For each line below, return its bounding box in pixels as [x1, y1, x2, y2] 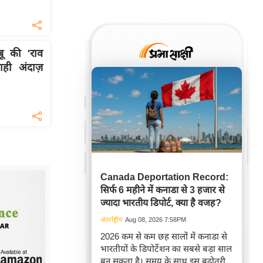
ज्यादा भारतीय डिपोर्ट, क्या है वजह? [100, 198, 221, 208]
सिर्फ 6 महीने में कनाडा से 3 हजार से [100, 185, 225, 195]
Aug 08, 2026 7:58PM [125, 216, 186, 223]
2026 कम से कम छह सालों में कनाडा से [100, 231, 227, 241]
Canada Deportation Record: [100, 172, 228, 182]
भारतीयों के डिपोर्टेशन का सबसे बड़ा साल [100, 244, 232, 254]
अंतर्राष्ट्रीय [100, 216, 122, 223]
